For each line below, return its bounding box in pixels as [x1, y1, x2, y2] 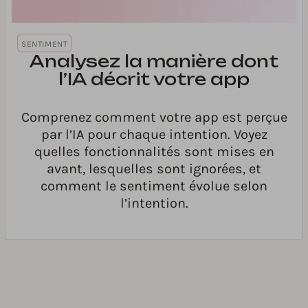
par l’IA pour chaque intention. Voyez [41, 126, 267, 143]
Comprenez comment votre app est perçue [21, 109, 287, 126]
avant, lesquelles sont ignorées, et [47, 161, 261, 177]
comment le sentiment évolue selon [41, 178, 267, 195]
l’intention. [120, 195, 188, 212]
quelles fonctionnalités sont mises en [34, 144, 274, 160]
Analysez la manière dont [30, 51, 278, 72]
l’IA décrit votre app [58, 69, 250, 90]
